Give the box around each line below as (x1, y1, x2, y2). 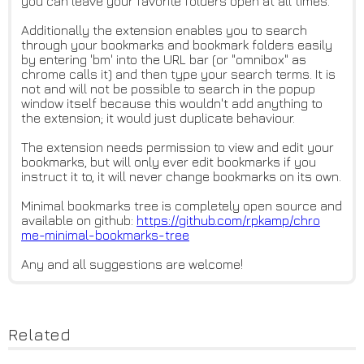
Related (8, 325, 71, 344)
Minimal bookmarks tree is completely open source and (21, 198, 342, 214)
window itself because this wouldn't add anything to (21, 96, 323, 111)
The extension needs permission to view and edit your (21, 140, 334, 155)
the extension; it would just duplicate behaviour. (21, 110, 295, 126)
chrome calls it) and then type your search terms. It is (21, 67, 336, 82)
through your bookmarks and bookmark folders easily (21, 37, 332, 53)
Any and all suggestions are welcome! (21, 257, 243, 272)
